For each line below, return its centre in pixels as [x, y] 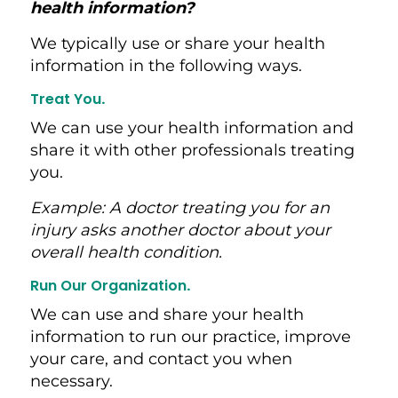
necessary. [73, 381]
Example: [69, 207]
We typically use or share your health [177, 43]
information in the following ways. [168, 65]
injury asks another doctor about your [180, 230]
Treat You [65, 99]
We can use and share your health [167, 314]
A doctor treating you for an [219, 207]
